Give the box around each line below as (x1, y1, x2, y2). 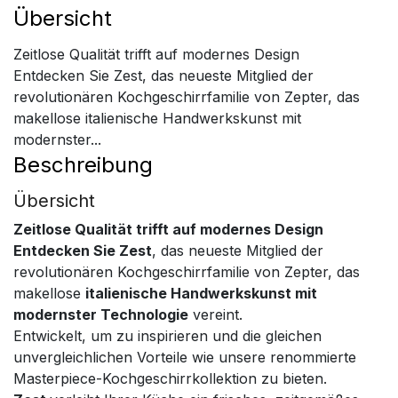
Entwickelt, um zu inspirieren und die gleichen (13, 327, 322, 345)
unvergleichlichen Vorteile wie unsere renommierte (13, 348, 356, 366)
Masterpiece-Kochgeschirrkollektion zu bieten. (13, 370, 327, 387)
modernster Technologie (13, 306, 188, 323)
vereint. (188, 306, 243, 323)
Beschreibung (13, 152, 153, 178)
